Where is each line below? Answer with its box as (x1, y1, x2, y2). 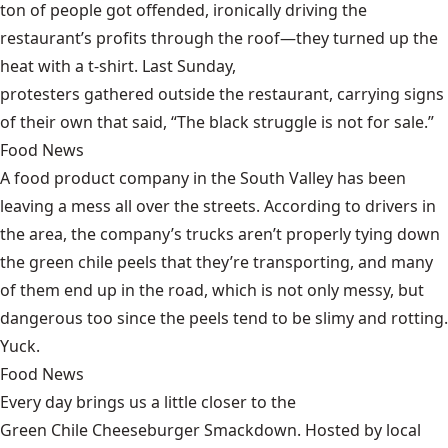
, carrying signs (329, 83, 444, 105)
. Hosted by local (297, 419, 421, 441)
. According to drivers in (256, 195, 436, 217)
